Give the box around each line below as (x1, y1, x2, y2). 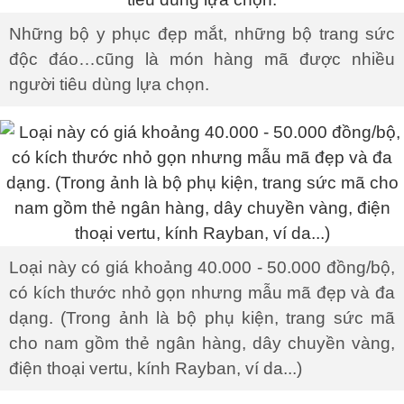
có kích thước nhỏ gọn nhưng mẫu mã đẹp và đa (9, 283, 395, 302)
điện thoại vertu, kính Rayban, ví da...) (9, 359, 302, 378)
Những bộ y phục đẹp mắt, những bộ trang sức (9, 24, 395, 43)
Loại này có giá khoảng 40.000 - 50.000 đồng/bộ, (9, 258, 395, 277)
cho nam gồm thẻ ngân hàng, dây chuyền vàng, (9, 334, 395, 353)
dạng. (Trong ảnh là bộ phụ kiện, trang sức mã (9, 308, 395, 327)
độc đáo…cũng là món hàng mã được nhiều (9, 50, 395, 69)
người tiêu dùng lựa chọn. (9, 75, 209, 94)
